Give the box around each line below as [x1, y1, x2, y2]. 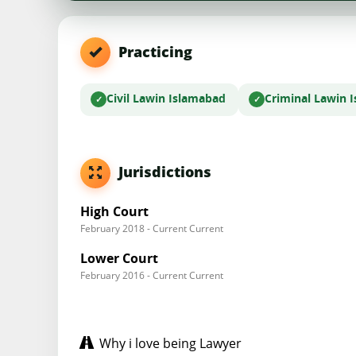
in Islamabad [155, 93, 226, 105]
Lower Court [80, 253, 158, 267]
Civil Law [106, 93, 155, 105]
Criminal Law [265, 93, 336, 105]
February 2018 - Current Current [80, 221, 223, 235]
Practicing [110, 41, 192, 61]
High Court [80, 206, 149, 219]
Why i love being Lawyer [93, 334, 242, 352]
